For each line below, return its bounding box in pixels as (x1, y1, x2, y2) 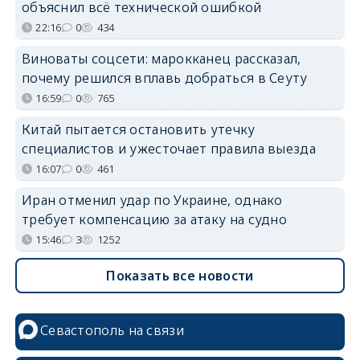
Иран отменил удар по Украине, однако (21, 191, 283, 210)
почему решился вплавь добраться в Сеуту (21, 69, 308, 88)
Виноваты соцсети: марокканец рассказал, (21, 50, 301, 68)
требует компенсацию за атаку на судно (21, 211, 288, 229)
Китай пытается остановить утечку (21, 121, 256, 139)
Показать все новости (106, 267, 254, 285)
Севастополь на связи (39, 321, 184, 340)
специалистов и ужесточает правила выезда (21, 140, 316, 158)
